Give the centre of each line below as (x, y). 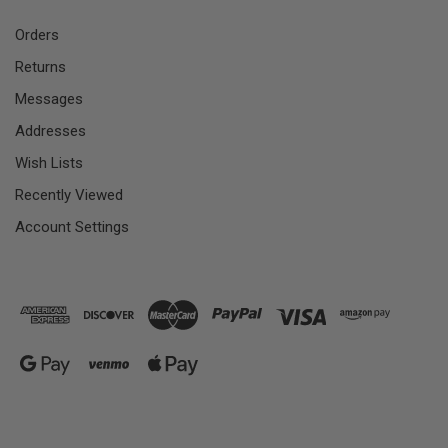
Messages (49, 99)
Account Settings (72, 227)
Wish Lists (49, 163)
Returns (40, 67)
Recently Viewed (69, 195)
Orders (37, 35)
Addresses (50, 131)
